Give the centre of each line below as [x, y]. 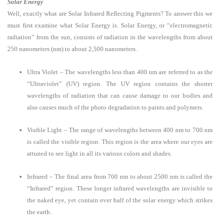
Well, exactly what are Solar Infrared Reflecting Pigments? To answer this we [110, 14]
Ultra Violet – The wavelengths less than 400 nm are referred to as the [120, 72]
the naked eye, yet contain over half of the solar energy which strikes [120, 200]
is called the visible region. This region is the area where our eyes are [120, 142]
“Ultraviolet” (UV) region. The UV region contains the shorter [120, 83]
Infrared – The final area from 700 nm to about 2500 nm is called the [120, 176]
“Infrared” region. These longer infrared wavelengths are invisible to [120, 188]
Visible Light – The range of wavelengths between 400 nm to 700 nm [120, 130]
